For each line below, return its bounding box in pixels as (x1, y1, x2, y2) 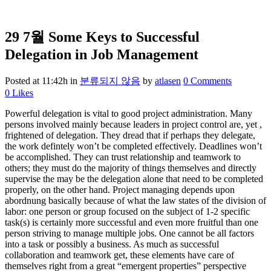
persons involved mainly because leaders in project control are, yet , (5, 119, 262, 130)
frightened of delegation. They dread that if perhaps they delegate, (5, 130, 255, 141)
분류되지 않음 (80, 76, 140, 87)
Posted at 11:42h (5, 76, 68, 87)
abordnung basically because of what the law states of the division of (5, 195, 266, 206)
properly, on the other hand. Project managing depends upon (5, 184, 235, 195)
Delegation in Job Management (5, 47, 198, 63)
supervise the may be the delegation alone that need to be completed (5, 174, 263, 184)
